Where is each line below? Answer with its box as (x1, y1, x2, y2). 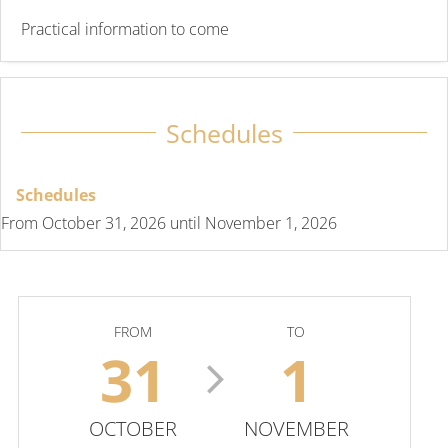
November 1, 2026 (205, 211, 337, 234)
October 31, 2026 (42, 211, 166, 234)
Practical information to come (21, 17, 229, 40)
